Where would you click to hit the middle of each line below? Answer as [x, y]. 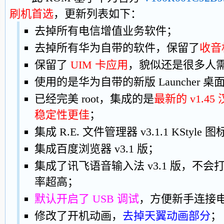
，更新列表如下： [97, 13]
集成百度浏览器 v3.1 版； [97, 148]
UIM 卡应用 [99, 64]
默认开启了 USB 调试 [87, 198]
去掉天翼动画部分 [166, 215]
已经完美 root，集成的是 [94, 98]
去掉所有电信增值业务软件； [106, 30]
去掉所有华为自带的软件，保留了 [117, 47]
